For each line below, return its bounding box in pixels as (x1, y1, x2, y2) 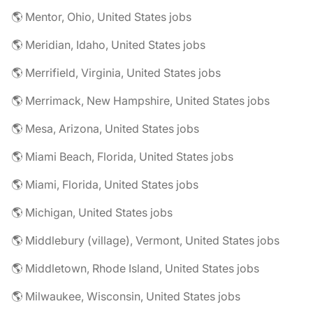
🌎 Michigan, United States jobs (11, 205, 173, 219)
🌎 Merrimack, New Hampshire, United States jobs (11, 94, 270, 108)
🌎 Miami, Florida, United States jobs (11, 177, 198, 191)
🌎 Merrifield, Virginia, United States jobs (11, 66, 221, 80)
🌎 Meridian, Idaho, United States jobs (11, 38, 205, 52)
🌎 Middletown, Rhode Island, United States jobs (11, 261, 259, 275)
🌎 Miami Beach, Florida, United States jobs (11, 150, 233, 163)
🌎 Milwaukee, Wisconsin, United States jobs (11, 289, 240, 303)
